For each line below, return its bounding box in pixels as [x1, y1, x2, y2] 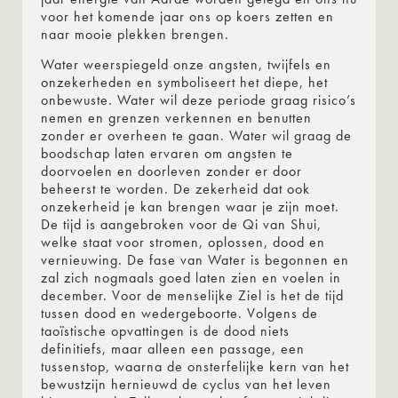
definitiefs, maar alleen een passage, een [41, 338, 305, 358]
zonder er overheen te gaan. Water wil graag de [41, 125, 352, 145]
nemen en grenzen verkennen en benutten [41, 107, 312, 127]
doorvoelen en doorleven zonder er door [41, 161, 302, 180]
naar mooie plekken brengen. [41, 24, 229, 44]
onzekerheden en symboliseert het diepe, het [41, 72, 328, 92]
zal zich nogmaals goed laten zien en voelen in [41, 267, 341, 287]
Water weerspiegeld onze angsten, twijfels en [41, 54, 331, 74]
